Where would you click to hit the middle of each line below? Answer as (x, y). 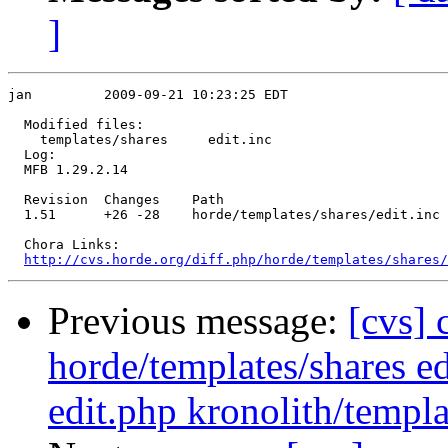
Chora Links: (64, 245)
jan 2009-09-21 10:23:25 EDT (148, 95)
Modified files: (76, 125)
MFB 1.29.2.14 (68, 170)
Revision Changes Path (116, 200)
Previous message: (198, 321)
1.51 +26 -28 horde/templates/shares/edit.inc (224, 215)
